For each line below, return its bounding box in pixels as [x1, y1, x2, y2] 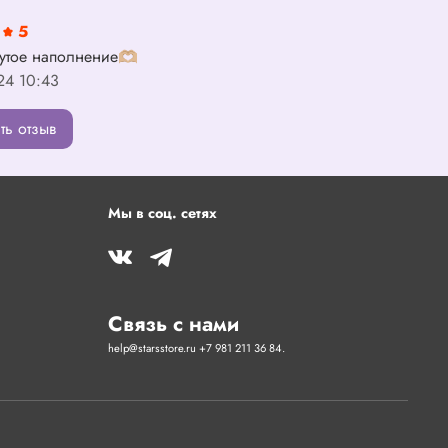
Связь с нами [108, 309, 239, 340]
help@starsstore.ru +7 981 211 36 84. [108, 340, 285, 357]
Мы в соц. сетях [108, 203, 217, 224]
